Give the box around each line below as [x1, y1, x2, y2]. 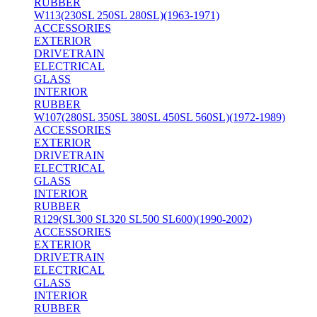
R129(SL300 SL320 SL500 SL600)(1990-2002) [34, 213, 252, 225]
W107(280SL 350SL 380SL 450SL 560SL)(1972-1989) [34, 111, 285, 123]
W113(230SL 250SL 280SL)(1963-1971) [34, 9, 219, 21]
